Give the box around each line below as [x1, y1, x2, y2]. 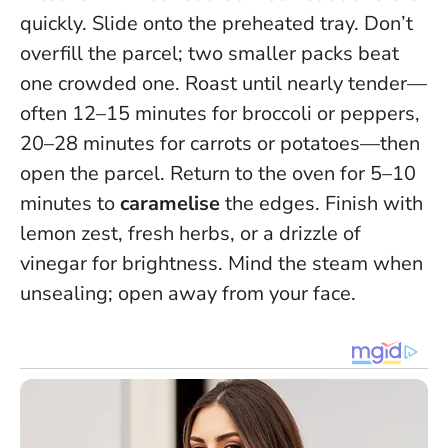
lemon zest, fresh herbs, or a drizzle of [20, 220, 361, 248]
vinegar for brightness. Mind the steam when [20, 250, 423, 278]
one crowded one [20, 70, 175, 98]
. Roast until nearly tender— [175, 70, 427, 98]
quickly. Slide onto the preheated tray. [20, 10, 364, 38]
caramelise [120, 190, 220, 218]
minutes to [20, 190, 120, 218]
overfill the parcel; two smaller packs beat [20, 40, 399, 68]
